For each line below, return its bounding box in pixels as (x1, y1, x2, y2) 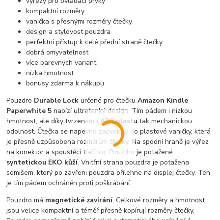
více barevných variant (26, 58, 97, 68)
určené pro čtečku (79, 96, 138, 106)
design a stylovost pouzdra (26, 27, 111, 37)
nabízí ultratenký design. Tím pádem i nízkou (52, 106, 192, 116)
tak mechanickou (137, 116, 192, 126)
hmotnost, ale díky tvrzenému (6, 116, 101, 126)
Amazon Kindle (137, 96, 189, 106)
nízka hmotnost (26, 68, 74, 78)
